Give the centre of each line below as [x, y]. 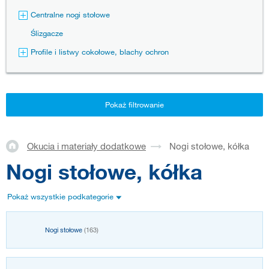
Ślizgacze [47, 33]
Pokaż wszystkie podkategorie [60, 196]
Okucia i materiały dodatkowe [86, 146]
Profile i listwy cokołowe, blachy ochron [100, 52]
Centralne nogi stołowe [70, 15]
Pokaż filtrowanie [134, 105]
